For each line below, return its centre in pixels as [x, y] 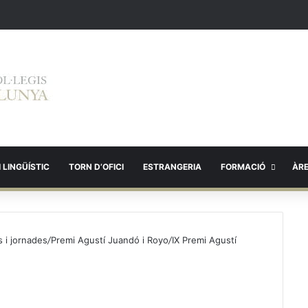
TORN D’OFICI [96, 167]
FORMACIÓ [243, 167]
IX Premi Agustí [204, 240]
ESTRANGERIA [172, 167]
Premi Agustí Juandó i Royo [110, 240]
